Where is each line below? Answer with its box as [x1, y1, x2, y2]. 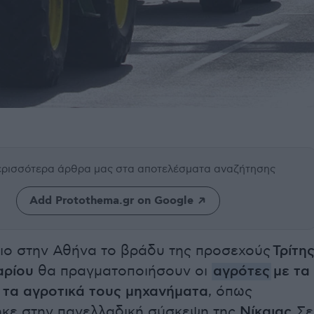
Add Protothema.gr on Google [29, 193, 193, 209]
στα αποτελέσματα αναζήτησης [116, 163, 275, 176]
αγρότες [213, 263, 270, 281]
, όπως [208, 283, 252, 301]
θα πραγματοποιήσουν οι [34, 263, 212, 280]
